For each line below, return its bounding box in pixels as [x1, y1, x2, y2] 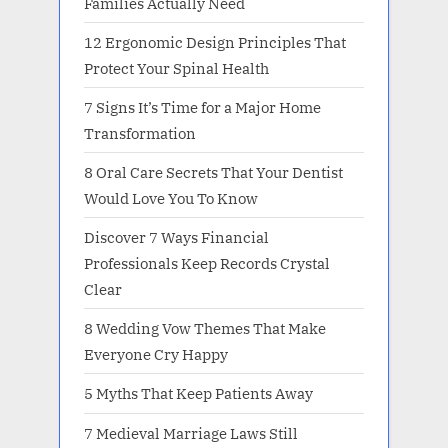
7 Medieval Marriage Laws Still [84, 422, 298, 443]
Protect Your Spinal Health [84, 57, 269, 78]
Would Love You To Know [84, 187, 258, 208]
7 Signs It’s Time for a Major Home [84, 96, 321, 117]
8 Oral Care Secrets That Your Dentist [84, 161, 343, 182]
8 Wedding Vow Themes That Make [84, 318, 326, 339]
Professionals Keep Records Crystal [84, 253, 330, 274]
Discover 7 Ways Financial [84, 227, 269, 248]
